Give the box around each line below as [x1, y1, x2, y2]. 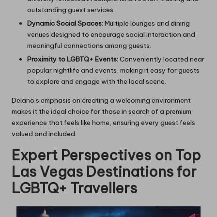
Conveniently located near [118, 55, 204, 64]
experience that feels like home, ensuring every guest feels [12, 118, 195, 127]
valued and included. [12, 129, 77, 139]
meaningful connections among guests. [27, 41, 151, 50]
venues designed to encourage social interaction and [27, 30, 195, 39]
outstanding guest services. [27, 5, 115, 15]
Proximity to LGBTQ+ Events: [27, 55, 118, 64]
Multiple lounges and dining [103, 19, 190, 28]
